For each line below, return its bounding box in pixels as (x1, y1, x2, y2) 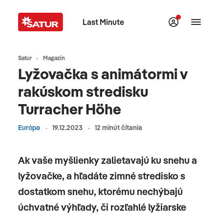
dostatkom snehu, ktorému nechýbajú (18, 185, 183, 197)
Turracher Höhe (18, 100, 121, 118)
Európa (18, 123, 40, 132)
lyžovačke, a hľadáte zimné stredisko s (18, 170, 185, 182)
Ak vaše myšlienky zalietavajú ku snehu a (18, 154, 197, 166)
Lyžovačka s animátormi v (18, 65, 187, 83)
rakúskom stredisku (18, 82, 148, 101)
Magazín (43, 54, 65, 62)
